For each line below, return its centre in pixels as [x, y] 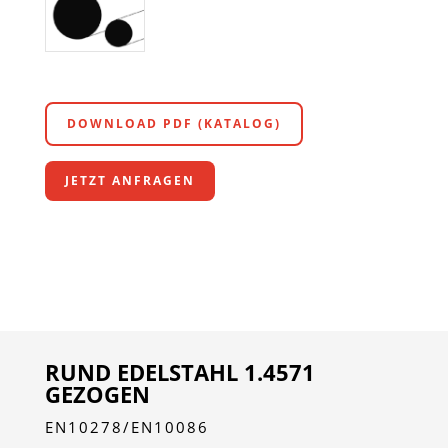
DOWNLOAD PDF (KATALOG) [173, 124]
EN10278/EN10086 [126, 427]
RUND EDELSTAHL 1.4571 [179, 372]
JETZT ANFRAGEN [129, 181]
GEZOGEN [97, 394]
